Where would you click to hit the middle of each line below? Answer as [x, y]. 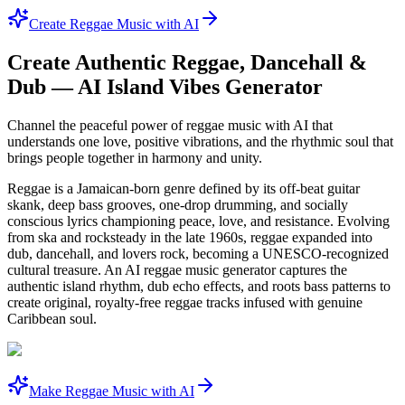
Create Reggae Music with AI [114, 24]
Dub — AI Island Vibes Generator [165, 86]
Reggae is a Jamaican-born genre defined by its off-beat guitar [184, 188]
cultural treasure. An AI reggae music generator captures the [177, 269]
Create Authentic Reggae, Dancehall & [187, 62]
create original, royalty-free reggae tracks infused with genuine [185, 302]
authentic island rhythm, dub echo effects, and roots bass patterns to [199, 286]
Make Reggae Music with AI [112, 391]
